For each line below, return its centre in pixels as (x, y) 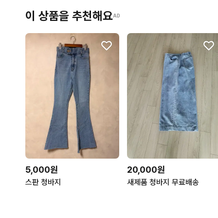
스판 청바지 (43, 182)
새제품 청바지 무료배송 (163, 182)
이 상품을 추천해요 (69, 16)
